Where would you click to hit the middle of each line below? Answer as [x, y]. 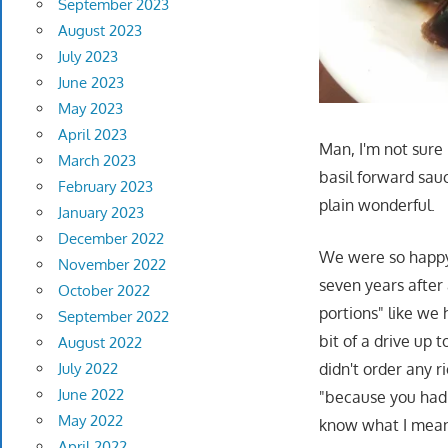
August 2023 [99, 31]
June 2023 [90, 83]
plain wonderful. [377, 205]
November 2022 [111, 265]
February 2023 [105, 187]
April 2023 [92, 135]
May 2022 [90, 421]
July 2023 [87, 57]
